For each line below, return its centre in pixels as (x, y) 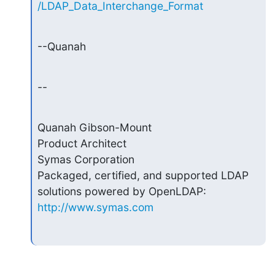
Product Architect (82, 143)
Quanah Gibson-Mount (94, 127)
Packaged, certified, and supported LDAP (143, 175)
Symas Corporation (86, 159)
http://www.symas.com (95, 207)
